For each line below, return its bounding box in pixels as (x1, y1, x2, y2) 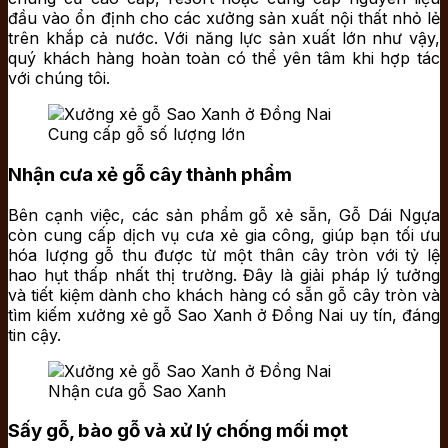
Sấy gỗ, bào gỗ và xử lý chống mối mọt (8, 419, 348, 443)
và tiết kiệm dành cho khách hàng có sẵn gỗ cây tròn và (8, 284, 440, 305)
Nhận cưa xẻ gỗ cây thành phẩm (8, 162, 292, 186)
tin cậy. (8, 324, 61, 345)
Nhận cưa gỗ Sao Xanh (48, 380, 226, 401)
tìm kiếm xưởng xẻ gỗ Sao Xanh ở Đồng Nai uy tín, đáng (8, 304, 440, 325)
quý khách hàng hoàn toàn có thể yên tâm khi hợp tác (8, 48, 440, 69)
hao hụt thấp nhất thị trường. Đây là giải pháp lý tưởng (8, 264, 440, 285)
